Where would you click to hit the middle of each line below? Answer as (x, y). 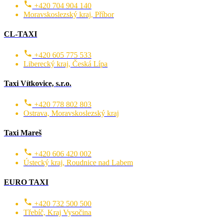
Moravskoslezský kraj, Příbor (69, 14)
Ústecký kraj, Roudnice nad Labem (78, 163)
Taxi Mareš (23, 133)
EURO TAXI (26, 182)
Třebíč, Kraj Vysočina (57, 212)
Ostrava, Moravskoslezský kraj (71, 113)
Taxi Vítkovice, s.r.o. (38, 83)
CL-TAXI (21, 34)
